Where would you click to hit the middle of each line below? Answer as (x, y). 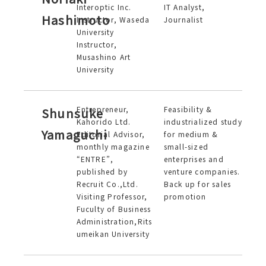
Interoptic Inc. (104, 7)
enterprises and (194, 159)
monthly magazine (113, 146)
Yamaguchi (75, 134)
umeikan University (113, 234)
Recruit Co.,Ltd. (107, 184)
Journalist (183, 19)
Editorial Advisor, (111, 134)
